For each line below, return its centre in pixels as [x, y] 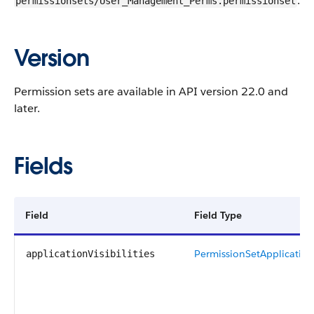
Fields [43, 166]
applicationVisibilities [90, 254]
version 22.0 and [243, 91]
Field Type [218, 215]
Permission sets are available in [96, 91]
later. [27, 108]
